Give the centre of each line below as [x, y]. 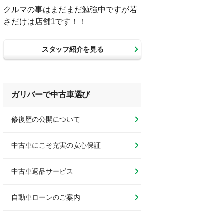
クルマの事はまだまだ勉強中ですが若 [70, 10]
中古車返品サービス [42, 172]
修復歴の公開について [46, 120]
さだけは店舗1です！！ [45, 22]
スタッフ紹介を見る [72, 49]
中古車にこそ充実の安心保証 [56, 146]
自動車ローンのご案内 [46, 198]
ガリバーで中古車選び [51, 95]
